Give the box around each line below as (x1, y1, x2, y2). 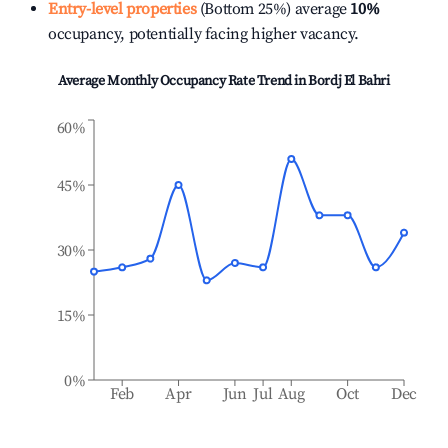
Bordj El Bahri (308, 72, 390, 90)
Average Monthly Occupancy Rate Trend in (58, 72, 309, 90)
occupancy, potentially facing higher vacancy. (48, 24, 360, 44)
